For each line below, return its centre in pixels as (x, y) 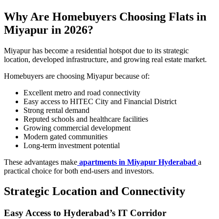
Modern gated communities (66, 136)
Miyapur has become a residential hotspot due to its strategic (96, 50)
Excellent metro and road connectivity (82, 92)
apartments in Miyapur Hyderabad (138, 162)
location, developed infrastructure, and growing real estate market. (105, 59)
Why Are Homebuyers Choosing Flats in (105, 16)
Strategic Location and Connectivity (95, 191)
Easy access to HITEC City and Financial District (100, 101)
